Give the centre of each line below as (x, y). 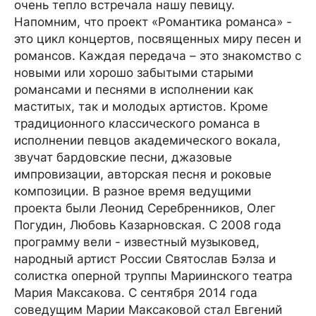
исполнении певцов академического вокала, (147, 140)
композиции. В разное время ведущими (133, 191)
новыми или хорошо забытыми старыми (134, 73)
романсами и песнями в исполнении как (134, 90)
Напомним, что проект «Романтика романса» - (153, 22)
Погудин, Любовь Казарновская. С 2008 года (148, 225)
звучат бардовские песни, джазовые (123, 157)
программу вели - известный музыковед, (137, 242)
